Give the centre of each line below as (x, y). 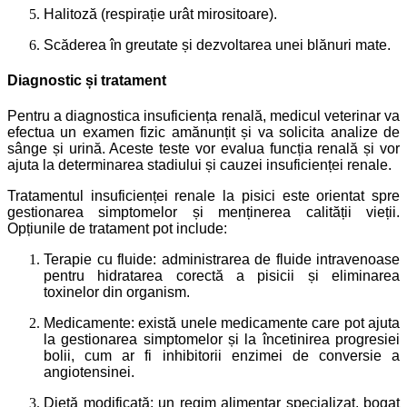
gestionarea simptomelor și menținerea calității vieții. (203, 213)
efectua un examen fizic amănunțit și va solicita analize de (203, 133)
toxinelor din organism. (117, 293)
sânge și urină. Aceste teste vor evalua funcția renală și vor (203, 149)
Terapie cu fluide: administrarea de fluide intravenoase (222, 260)
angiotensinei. (89, 372)
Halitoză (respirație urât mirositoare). (160, 14)
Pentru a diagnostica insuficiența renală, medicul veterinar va (203, 116)
